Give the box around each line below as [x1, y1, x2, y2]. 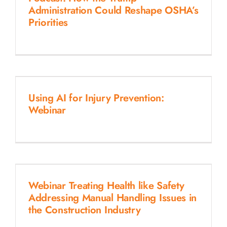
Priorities [28, 15, 68, 30]
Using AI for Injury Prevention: [28, 90, 164, 105]
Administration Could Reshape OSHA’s [28, 3, 199, 18]
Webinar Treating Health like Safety [28, 178, 184, 193]
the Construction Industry [28, 202, 141, 217]
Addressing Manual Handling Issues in [28, 190, 197, 205]
